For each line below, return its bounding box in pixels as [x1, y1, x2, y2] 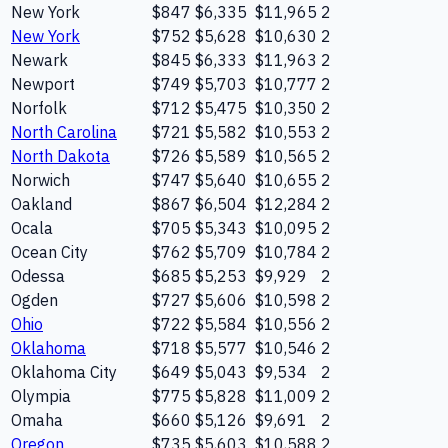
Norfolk [11, 97, 67, 118]
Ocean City [11, 241, 88, 262]
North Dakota [11, 145, 110, 166]
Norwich [11, 169, 70, 190]
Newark [11, 49, 68, 70]
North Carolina [11, 121, 117, 142]
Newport [11, 73, 75, 94]
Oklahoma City [11, 361, 117, 382]
